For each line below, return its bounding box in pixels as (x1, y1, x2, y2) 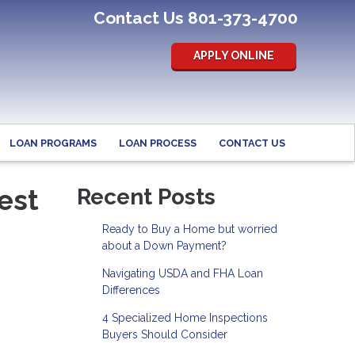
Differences (101, 284, 160, 297)
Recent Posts (77, 184, 216, 211)
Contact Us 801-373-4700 (94, 8, 298, 28)
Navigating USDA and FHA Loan (101, 267, 263, 281)
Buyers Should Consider (101, 328, 227, 342)
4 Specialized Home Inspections (101, 311, 268, 325)
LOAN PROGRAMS (10, 136, 97, 149)
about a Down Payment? (101, 239, 227, 253)
